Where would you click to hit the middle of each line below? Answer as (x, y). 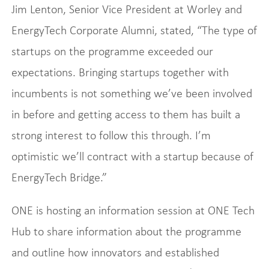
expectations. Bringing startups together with (120, 72)
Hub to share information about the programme (126, 231)
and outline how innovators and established (115, 252)
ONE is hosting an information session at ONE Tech (133, 210)
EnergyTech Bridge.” (59, 177)
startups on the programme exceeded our (112, 51)
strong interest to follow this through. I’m (111, 135)
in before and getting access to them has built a (125, 114)
